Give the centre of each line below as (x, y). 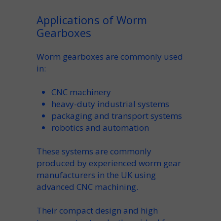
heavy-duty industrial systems (110, 104)
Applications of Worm (92, 20)
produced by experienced (88, 163)
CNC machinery (81, 92)
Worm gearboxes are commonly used (110, 56)
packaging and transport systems (117, 116)
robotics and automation (100, 128)
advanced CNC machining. (87, 187)
